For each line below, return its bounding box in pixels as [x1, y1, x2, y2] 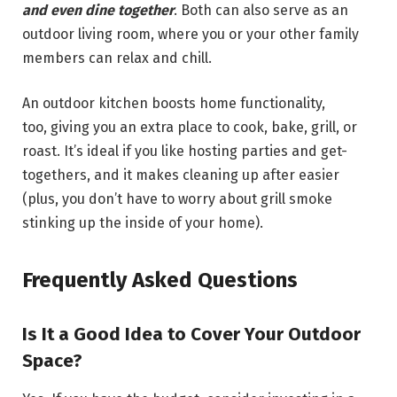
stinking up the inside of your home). [22, 214, 267, 232]
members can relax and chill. [22, 49, 215, 66]
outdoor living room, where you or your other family [22, 25, 359, 43]
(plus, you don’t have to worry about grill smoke [22, 191, 332, 208]
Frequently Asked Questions [22, 267, 298, 292]
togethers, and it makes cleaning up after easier [22, 167, 339, 184]
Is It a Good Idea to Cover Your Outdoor [22, 323, 361, 345]
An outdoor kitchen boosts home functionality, [22, 95, 325, 113]
